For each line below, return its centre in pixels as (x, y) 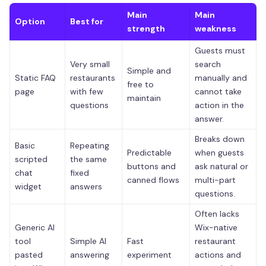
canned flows (153, 180)
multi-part (215, 180)
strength (146, 28)
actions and (218, 254)
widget (28, 186)
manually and (221, 77)
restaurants (93, 77)
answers (86, 186)
